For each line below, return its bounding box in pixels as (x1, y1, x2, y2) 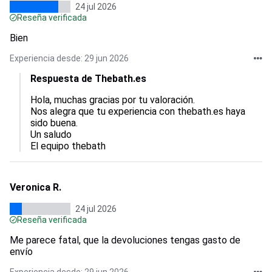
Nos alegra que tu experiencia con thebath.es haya (30, 106, 248, 117)
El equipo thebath (30, 140, 106, 152)
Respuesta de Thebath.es (30, 73, 146, 84)
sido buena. (30, 117, 87, 129)
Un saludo (30, 129, 72, 140)
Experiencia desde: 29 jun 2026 (10, 53, 129, 63)
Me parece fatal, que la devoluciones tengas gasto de (10, 234, 240, 246)
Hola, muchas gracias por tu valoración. (30, 94, 200, 106)
